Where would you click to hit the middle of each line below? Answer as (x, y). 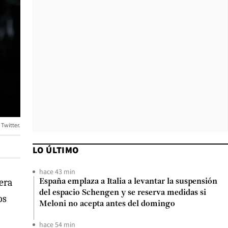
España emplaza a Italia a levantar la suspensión (128, 182)
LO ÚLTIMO (56, 150)
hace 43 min (57, 172)
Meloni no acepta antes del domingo (107, 204)
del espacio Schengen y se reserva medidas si (123, 193)
